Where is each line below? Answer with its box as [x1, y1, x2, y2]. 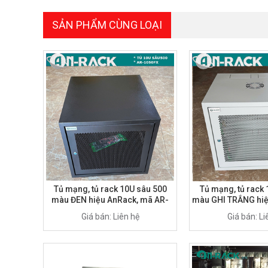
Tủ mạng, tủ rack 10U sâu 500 [53, 184, 167, 194]
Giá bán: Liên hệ [81, 211, 139, 221]
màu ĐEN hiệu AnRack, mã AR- [51, 194, 169, 205]
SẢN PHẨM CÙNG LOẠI [52, 18, 162, 31]
